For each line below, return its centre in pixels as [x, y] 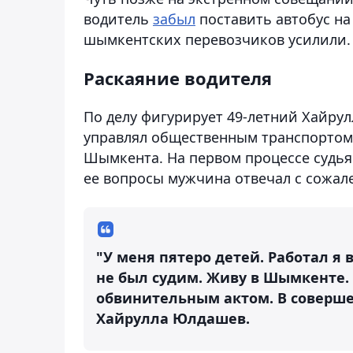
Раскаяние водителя [178, 78]
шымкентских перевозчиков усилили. [217, 39]
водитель [118, 19]
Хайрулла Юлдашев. [173, 318]
